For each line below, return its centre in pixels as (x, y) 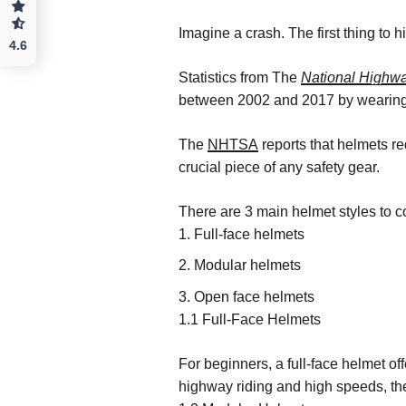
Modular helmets (247, 266)
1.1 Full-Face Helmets (250, 319)
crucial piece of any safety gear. (279, 167)
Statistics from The (240, 77)
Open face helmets (254, 296)
